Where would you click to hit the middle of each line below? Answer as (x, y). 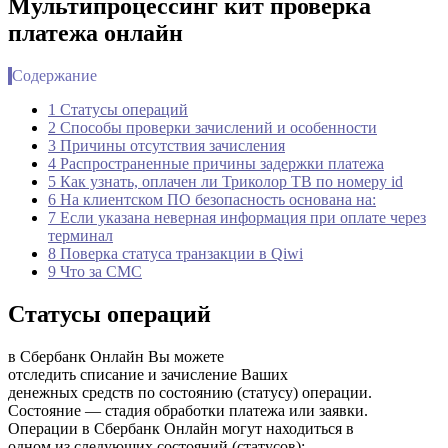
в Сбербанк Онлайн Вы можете (116, 356)
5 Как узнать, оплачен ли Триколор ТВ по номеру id (225, 181)
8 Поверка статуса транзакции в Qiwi (175, 253)
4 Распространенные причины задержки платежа (216, 163)
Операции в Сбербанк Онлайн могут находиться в (181, 428)
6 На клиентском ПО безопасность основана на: (212, 199)
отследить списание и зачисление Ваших (148, 374)
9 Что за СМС (95, 271)
